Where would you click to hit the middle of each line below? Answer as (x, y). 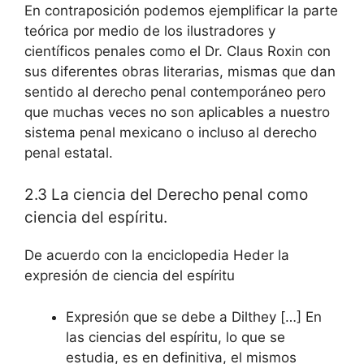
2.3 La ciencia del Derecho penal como (166, 195)
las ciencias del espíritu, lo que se (175, 337)
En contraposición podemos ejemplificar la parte (181, 10)
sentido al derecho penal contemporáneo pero (175, 91)
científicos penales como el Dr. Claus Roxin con (178, 51)
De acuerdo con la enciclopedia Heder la (157, 255)
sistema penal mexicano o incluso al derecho (171, 132)
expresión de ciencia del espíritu (130, 275)
